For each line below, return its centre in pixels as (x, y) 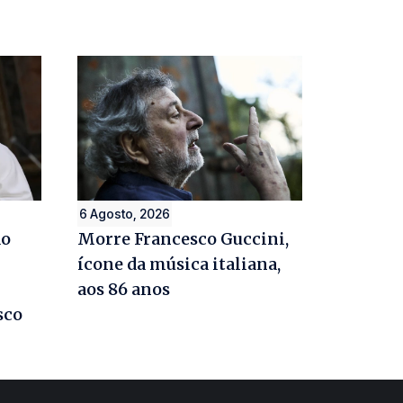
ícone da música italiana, (179, 264)
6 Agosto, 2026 (125, 214)
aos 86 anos (124, 290)
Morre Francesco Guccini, (183, 239)
